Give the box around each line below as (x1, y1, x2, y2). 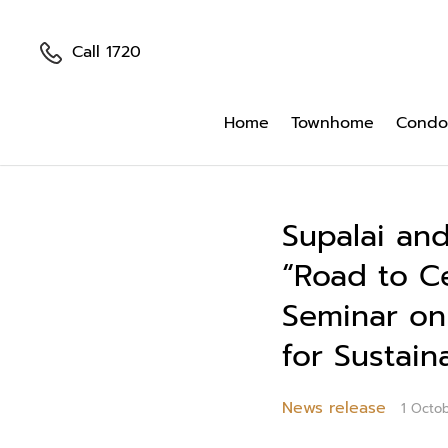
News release (282, 396, 386, 420)
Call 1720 (72, 40, 141, 64)
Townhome (291, 111, 374, 135)
